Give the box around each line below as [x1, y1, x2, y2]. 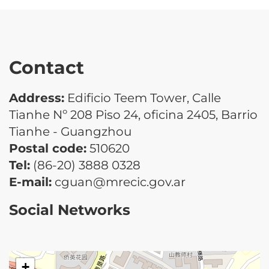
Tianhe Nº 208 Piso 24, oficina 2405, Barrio [9, 107, 258, 122]
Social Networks [9, 201, 130, 219]
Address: [9, 90, 64, 105]
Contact [9, 56, 84, 79]
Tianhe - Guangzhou [9, 124, 131, 139]
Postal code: [9, 141, 86, 156]
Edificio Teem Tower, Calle [64, 90, 221, 105]
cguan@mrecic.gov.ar [52, 174, 186, 189]
